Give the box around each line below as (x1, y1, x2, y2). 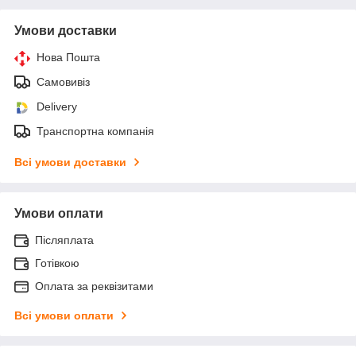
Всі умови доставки (14, 155, 126, 168)
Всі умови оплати (14, 308, 114, 322)
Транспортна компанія (37, 124, 154, 137)
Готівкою (35, 256, 79, 269)
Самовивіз (37, 75, 90, 88)
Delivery (37, 99, 77, 113)
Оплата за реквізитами (35, 279, 153, 292)
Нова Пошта (37, 50, 100, 64)
